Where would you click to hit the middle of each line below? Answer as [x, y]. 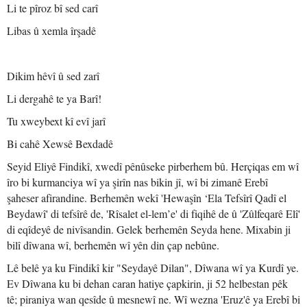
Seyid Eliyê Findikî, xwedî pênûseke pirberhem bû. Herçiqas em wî [153, 166]
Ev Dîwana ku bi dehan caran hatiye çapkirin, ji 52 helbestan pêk [147, 283]
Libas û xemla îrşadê [51, 30]
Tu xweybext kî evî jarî [56, 121]
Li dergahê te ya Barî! [54, 98]
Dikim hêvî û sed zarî [53, 76]
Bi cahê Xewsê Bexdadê [60, 144]
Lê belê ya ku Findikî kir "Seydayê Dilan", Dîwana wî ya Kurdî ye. [153, 268]
